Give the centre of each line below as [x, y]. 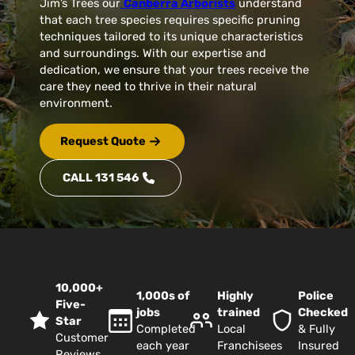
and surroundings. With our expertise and [153, 53]
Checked [323, 313]
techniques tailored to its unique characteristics [171, 36]
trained [239, 313]
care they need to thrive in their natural [148, 86]
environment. [76, 103]
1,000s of [163, 296]
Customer [82, 337]
